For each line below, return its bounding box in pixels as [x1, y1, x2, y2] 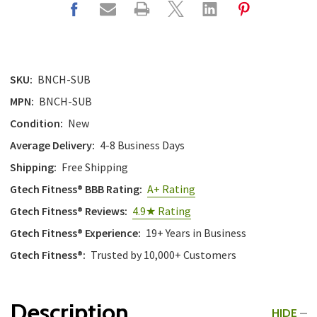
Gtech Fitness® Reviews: [10, 204, 127, 219]
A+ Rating [147, 182, 195, 197]
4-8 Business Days [100, 138, 185, 153]
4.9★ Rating [132, 204, 191, 219]
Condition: [10, 116, 63, 131]
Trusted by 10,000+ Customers [91, 248, 236, 263]
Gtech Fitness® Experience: [10, 226, 141, 241]
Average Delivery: [10, 138, 95, 153]
